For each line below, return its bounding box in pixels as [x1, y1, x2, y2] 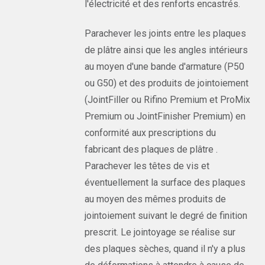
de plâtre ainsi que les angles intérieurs [85, 44, 248, 56]
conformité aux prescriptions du [85, 127, 216, 138]
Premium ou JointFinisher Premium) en [85, 111, 246, 122]
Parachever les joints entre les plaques [85, 28, 247, 39]
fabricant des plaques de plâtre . [85, 144, 218, 155]
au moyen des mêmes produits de [85, 193, 227, 205]
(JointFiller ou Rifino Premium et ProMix [85, 94, 251, 105]
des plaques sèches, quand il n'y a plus [85, 243, 246, 254]
